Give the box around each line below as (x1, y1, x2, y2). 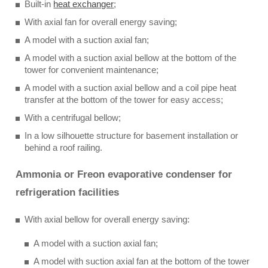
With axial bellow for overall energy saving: (25, 214, 190, 224)
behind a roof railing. (25, 142, 103, 153)
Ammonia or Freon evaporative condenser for (16, 169, 233, 180)
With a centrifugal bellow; (25, 112, 121, 123)
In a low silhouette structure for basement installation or (25, 130, 239, 141)
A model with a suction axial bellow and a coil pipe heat (25, 83, 237, 93)
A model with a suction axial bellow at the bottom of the (25, 53, 237, 63)
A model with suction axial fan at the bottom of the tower (33, 256, 250, 266)
